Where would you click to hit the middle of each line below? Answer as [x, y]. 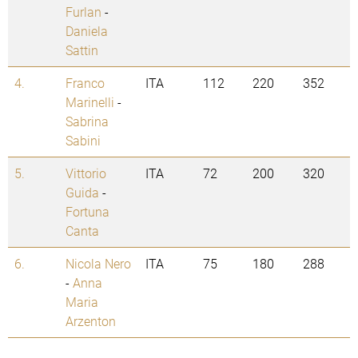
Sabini [83, 141]
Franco [85, 83]
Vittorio [86, 173]
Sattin [82, 50]
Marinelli [90, 102]
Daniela [87, 31]
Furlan [84, 12]
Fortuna [88, 212]
